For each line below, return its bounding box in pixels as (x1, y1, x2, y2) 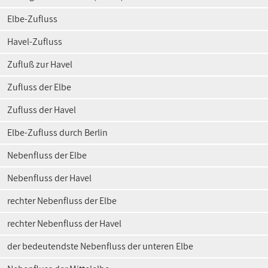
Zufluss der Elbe (7, 81, 71, 93)
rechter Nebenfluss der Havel (7, 217, 121, 230)
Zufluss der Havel (7, 103, 76, 116)
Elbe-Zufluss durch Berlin (7, 126, 108, 139)
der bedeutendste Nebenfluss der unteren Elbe (7, 240, 193, 252)
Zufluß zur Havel (7, 58, 72, 71)
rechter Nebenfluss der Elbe (7, 194, 117, 207)
